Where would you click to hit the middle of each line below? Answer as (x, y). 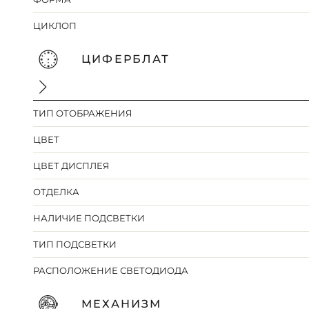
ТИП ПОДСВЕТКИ (75, 245)
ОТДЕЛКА (57, 192)
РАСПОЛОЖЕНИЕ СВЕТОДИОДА (111, 271)
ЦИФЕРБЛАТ (126, 59)
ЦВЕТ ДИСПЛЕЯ (72, 166)
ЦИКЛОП (55, 26)
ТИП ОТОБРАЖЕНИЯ (83, 113)
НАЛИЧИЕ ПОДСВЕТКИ (89, 218)
